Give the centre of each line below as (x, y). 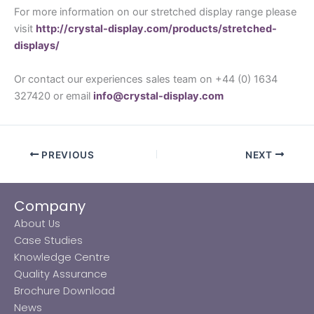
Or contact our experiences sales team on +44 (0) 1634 (146, 79)
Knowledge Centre (62, 258)
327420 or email (54, 96)
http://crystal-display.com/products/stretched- (156, 29)
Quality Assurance (61, 274)
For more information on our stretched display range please (155, 12)
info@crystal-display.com (158, 96)
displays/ (37, 46)
